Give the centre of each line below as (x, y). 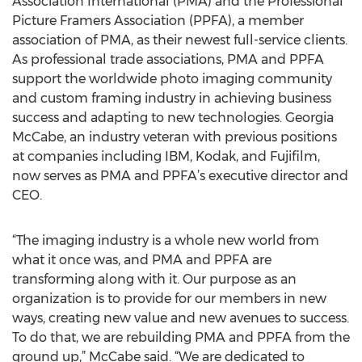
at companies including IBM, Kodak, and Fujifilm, (166, 156)
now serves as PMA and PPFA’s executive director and (180, 176)
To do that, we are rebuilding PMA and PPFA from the (181, 337)
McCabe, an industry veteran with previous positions (175, 137)
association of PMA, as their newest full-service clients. (180, 40)
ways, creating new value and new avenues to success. (181, 318)
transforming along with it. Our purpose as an (154, 279)
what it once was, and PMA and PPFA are (142, 260)
